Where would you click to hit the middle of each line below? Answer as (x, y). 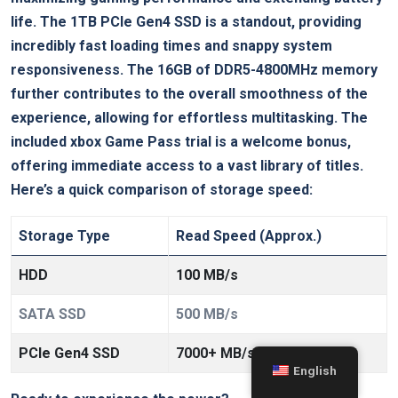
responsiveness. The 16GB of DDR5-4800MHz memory (194, 69)
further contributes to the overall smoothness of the (189, 93)
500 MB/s (207, 314)
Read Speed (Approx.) (249, 235)
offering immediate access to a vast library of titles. (187, 165)
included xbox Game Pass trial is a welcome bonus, (181, 141)
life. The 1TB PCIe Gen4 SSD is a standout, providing (186, 21)
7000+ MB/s (215, 353)
